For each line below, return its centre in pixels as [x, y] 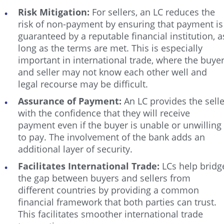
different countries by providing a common [108, 190]
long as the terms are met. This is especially [110, 48]
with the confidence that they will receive [104, 113]
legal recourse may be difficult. [83, 84]
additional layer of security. [75, 149]
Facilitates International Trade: [89, 166]
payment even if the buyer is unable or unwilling [120, 125]
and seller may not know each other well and [112, 72]
